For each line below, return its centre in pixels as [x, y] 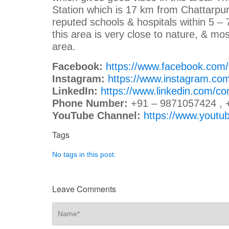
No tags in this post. [84, 154]
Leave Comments [84, 189]
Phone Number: [90, 103]
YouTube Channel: [96, 115]
